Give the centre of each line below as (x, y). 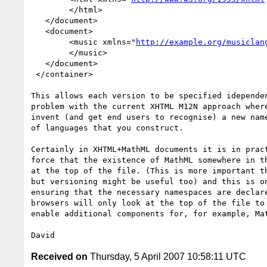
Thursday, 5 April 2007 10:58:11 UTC (167, 256)
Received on (59, 256)
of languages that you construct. (107, 128)
